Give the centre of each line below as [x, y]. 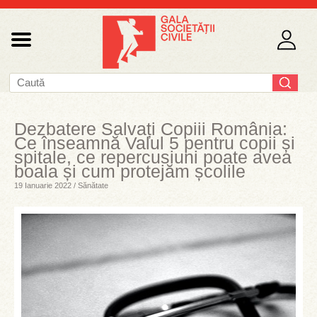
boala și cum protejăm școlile [130, 171]
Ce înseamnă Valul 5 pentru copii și [155, 143]
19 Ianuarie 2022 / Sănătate [61, 185]
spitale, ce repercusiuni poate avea [153, 157]
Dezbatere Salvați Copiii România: [151, 129]
